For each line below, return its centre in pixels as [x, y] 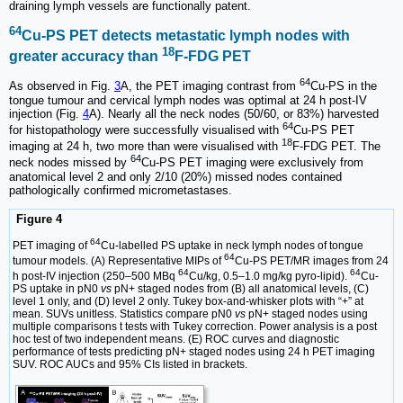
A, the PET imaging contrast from [210, 86]
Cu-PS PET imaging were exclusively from [252, 163]
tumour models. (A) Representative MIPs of [118, 261]
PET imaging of [51, 246]
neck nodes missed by [70, 163]
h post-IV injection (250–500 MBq [95, 277]
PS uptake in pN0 [57, 289]
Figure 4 [37, 219]
